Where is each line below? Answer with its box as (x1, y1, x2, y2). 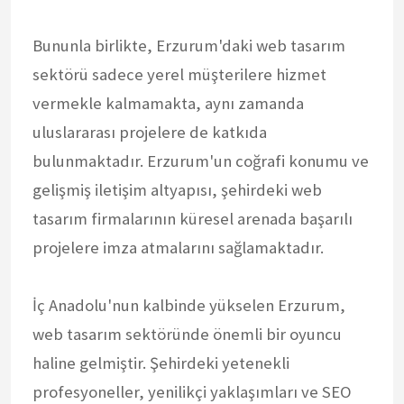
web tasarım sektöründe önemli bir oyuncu (32, 323, 342, 344)
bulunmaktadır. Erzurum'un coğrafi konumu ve (32, 150, 369, 171)
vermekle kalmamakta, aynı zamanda (32, 92, 304, 114)
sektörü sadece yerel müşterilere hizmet (32, 63, 326, 85)
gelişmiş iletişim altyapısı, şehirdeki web (32, 179, 322, 200)
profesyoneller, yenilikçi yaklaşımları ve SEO (32, 381, 352, 402)
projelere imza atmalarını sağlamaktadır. (32, 236, 324, 258)
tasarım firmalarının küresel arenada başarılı (32, 207, 353, 229)
